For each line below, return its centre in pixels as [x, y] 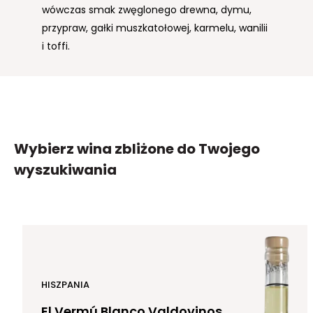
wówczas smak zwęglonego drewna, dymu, [147, 10]
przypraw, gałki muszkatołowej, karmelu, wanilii [155, 28]
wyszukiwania [65, 170]
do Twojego [218, 149]
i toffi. [56, 46]
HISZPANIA [65, 285]
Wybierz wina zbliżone [95, 149]
